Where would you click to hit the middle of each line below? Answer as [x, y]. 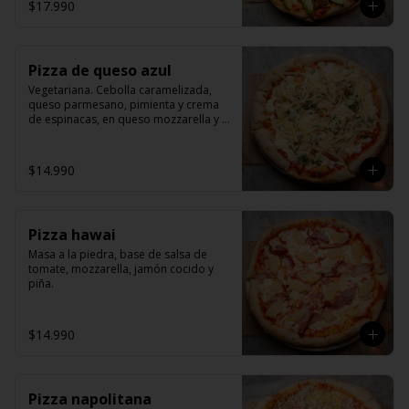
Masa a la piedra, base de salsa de [118, 254]
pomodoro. [59, 134]
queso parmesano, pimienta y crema [124, 105]
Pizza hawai [72, 235]
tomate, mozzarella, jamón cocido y [121, 269]
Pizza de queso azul [100, 70]
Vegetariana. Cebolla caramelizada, [120, 90]
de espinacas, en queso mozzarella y [124, 119]
